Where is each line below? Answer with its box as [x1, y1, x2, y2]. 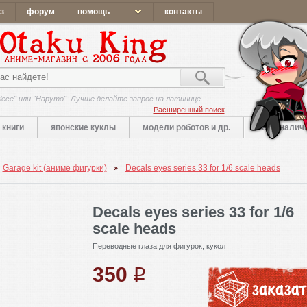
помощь [77, 7, 110, 16]
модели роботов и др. [143, 123, 230, 132]
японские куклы [51, 123, 116, 132]
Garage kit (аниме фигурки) [2, 163, 107, 173]
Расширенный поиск [153, 106, 225, 114]
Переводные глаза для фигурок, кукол [92, 242, 225, 250]
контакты [164, 7, 202, 16]
